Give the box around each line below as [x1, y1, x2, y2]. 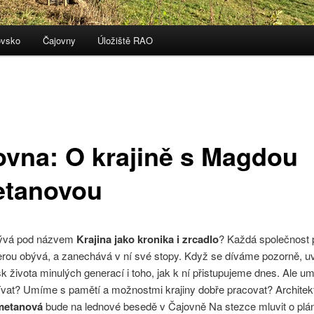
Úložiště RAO [97, 34, 153, 48]
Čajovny [42, 34, 76, 48]
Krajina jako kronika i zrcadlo [76, 231, 219, 247]
